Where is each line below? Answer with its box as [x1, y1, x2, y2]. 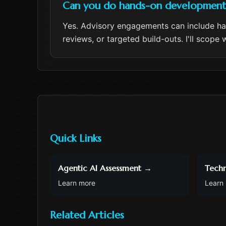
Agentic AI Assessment [58, 163, 141, 173]
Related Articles [50, 209, 124, 221]
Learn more [58, 179, 95, 187]
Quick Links [50, 132, 101, 145]
